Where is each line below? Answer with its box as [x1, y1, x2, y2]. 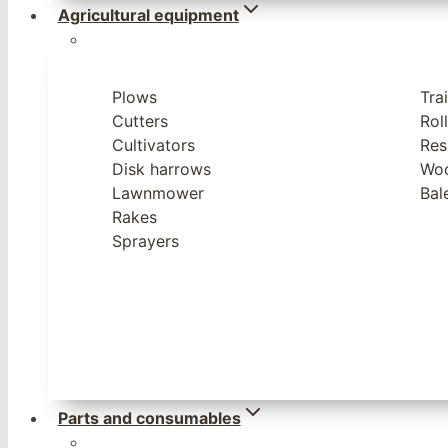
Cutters [112, 110, 168, 131]
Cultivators [112, 134, 195, 155]
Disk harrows [112, 158, 211, 179]
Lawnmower [112, 182, 204, 203]
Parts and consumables [57, 407, 241, 428]
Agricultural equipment [57, 4, 239, 25]
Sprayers [112, 230, 179, 251]
